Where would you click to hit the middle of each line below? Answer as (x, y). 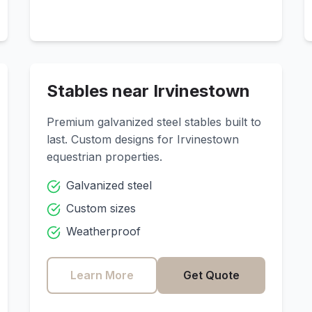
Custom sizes (101, 208)
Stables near (100, 91)
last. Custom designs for (111, 139)
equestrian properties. (104, 157)
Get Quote (212, 275)
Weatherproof (103, 231)
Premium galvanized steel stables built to (154, 122)
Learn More (102, 275)
